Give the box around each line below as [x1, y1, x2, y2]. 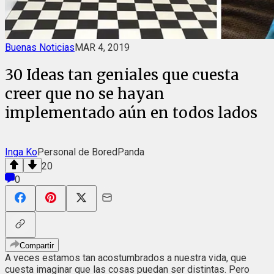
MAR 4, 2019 [75, 42, 130, 53]
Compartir [20, 240, 54, 250]
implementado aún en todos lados [5, 103, 257, 122]
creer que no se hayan [5, 84, 165, 103]
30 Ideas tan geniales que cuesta [5, 65, 239, 84]
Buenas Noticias [5, 42, 75, 53]
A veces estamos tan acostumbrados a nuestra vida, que [5, 251, 246, 264]
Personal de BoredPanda [37, 146, 144, 158]
